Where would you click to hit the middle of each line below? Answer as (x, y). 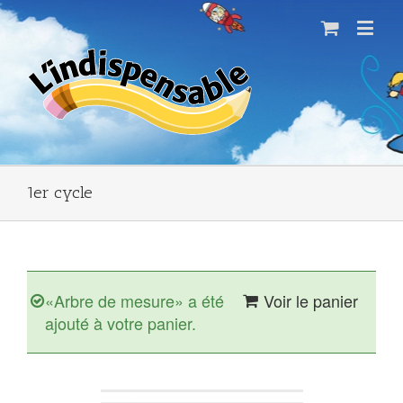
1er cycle (60, 193)
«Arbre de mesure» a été (134, 300)
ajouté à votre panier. (121, 323)
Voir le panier (311, 300)
